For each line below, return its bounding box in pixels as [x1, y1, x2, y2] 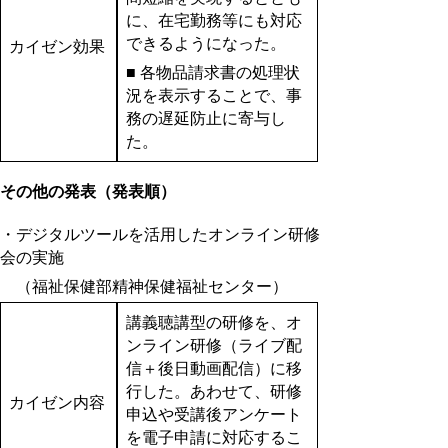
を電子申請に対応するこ [125, 428, 302, 446]
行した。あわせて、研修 [125, 382, 302, 400]
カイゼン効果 [8, 37, 105, 55]
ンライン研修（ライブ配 [125, 336, 302, 354]
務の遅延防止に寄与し [125, 109, 286, 127]
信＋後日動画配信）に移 [125, 359, 302, 377]
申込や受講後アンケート [125, 405, 302, 423]
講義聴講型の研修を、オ [125, 313, 302, 331]
